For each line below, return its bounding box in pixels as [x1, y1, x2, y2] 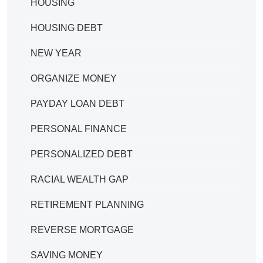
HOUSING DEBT [31, 22, 103, 33]
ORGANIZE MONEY [31, 73, 117, 83]
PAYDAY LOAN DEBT [31, 98, 124, 109]
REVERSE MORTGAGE [31, 224, 134, 235]
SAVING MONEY [31, 249, 103, 260]
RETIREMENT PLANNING [31, 199, 144, 210]
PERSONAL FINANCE [31, 123, 127, 134]
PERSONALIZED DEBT [31, 149, 133, 159]
